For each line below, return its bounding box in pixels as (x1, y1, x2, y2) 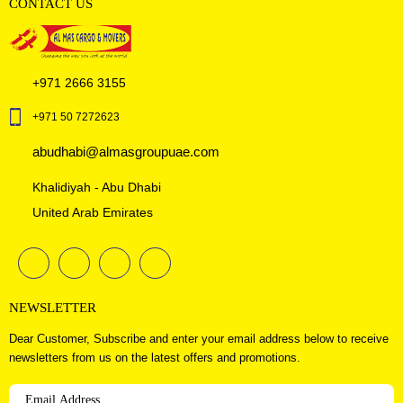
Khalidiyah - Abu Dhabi (32, 179, 161, 194)
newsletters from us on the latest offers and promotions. (9, 350, 300, 364)
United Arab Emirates (32, 204, 153, 219)
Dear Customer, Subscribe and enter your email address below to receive (9, 331, 389, 345)
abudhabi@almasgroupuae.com (32, 143, 219, 159)
